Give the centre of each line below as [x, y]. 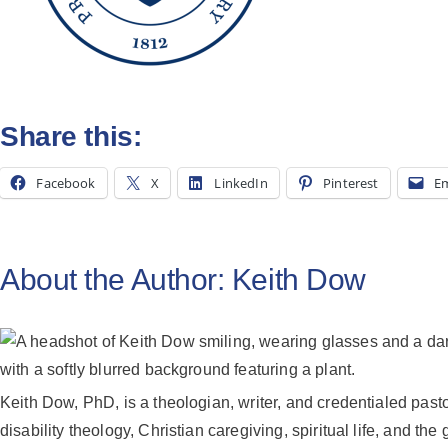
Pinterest [351, 183]
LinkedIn [241, 183]
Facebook [66, 183]
